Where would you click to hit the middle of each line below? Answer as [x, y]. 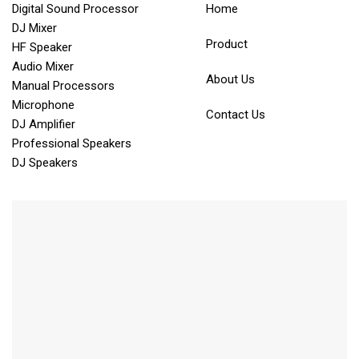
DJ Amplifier [44, 124]
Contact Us [235, 114]
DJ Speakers [45, 162]
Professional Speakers [72, 143]
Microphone [43, 105]
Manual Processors [63, 85]
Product [226, 44]
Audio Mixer [43, 66]
